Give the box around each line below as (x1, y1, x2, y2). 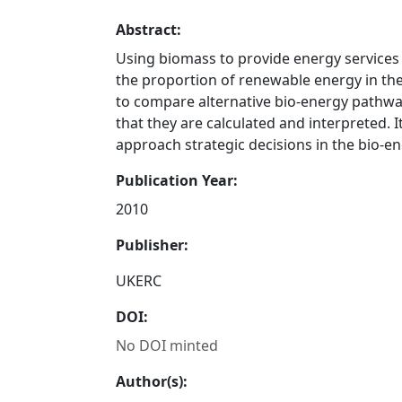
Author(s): (116, 371, 188, 391)
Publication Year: (116, 170, 239, 190)
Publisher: (116, 235, 189, 255)
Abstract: (116, 20, 182, 39)
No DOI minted (116, 336, 219, 355)
